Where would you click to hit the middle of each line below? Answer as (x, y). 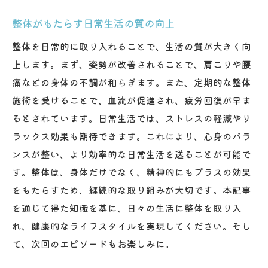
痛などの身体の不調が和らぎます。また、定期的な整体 (132, 82)
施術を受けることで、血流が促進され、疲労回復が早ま (132, 100)
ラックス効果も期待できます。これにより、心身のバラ (132, 135)
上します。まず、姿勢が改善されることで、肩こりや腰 (132, 64)
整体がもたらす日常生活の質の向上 (93, 23)
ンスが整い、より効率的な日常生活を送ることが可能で (132, 153)
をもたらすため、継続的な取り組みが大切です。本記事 (132, 189)
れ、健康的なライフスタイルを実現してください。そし (132, 225)
